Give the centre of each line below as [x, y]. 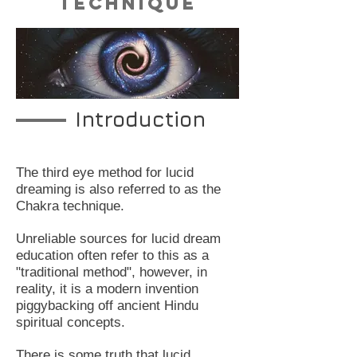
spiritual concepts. [73, 323]
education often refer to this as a [112, 256]
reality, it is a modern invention [107, 289]
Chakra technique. [70, 206]
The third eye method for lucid [105, 173]
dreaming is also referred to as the [118, 190]
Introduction [140, 120]
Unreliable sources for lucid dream [118, 239]
